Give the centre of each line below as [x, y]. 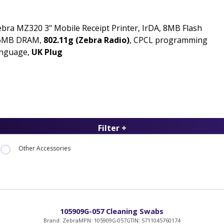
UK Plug [47, 52]
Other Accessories [44, 148]
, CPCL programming [168, 40]
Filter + [112, 128]
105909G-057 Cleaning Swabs [112, 211]
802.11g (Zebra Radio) [86, 40]
